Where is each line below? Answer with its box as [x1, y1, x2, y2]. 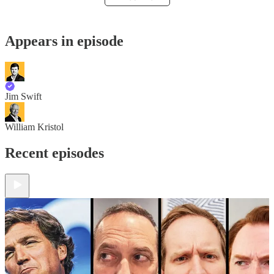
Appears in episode [5, 32, 124, 49]
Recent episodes [5, 144, 104, 161]
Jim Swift [5, 91, 42, 102]
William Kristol [5, 121, 64, 132]
